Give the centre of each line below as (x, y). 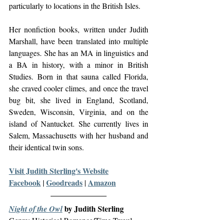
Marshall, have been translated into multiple (79, 41)
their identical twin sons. (46, 147)
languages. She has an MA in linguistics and (79, 53)
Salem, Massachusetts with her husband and (79, 135)
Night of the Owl (36, 209)
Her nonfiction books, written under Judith (79, 29)
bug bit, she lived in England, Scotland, (79, 100)
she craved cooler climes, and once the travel (79, 88)
